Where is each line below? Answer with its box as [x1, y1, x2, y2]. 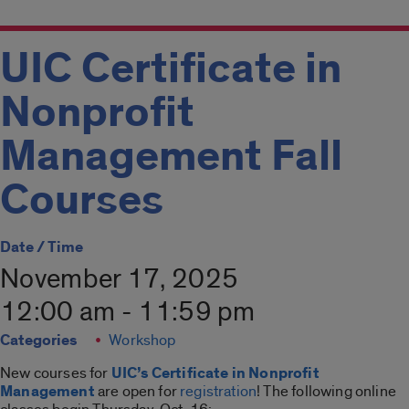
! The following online [257, 381, 396, 401]
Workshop [109, 330, 176, 350]
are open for [94, 381, 181, 401]
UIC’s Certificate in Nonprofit [110, 362, 320, 383]
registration [180, 381, 257, 401]
